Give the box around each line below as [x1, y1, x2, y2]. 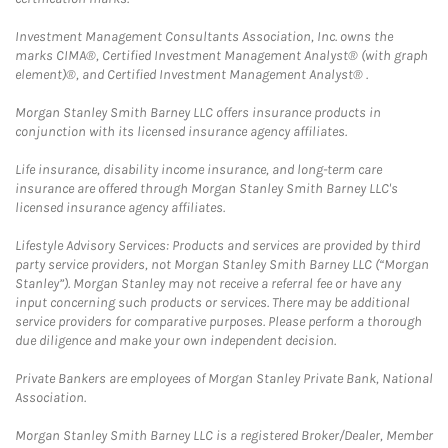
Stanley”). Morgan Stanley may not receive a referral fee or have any [15, 275, 401, 292]
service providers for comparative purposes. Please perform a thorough [15, 313, 422, 330]
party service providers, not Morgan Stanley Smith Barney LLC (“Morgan [15, 256, 429, 273]
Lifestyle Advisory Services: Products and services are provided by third [15, 237, 420, 254]
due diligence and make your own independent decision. [15, 332, 336, 349]
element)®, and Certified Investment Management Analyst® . [15, 66, 368, 83]
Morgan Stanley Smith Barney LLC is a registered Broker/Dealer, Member [15, 427, 433, 444]
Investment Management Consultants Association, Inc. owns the [15, 28, 393, 45]
